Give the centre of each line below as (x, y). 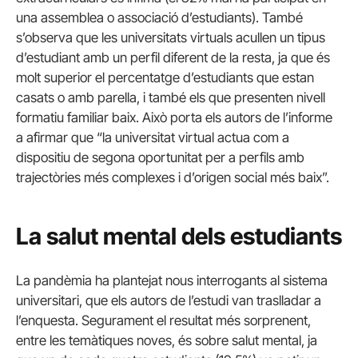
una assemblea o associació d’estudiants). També (159, 17)
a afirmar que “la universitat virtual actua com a (153, 137)
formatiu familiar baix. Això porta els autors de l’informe (174, 117)
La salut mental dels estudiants (179, 237)
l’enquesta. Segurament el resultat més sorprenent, (163, 320)
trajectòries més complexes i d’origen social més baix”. (173, 177)
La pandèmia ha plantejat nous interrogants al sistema (172, 280)
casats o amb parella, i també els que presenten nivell (171, 97)
